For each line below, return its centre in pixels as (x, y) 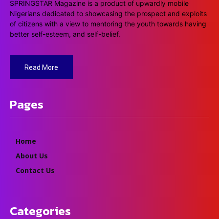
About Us (32, 156)
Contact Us (35, 171)
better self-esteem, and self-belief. (65, 34)
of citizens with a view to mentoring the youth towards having (108, 24)
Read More (41, 68)
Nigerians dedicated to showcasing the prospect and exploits (108, 14)
